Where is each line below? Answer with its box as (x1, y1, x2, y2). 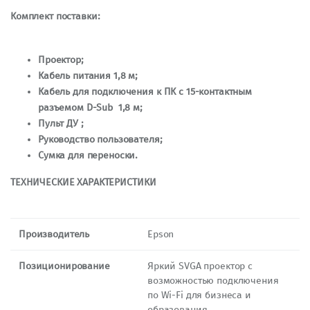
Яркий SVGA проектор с (147, 259, 253, 272)
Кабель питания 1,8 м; (38, 69, 138, 82)
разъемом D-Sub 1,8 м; (38, 101, 143, 113)
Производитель (19, 228, 90, 240)
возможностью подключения (147, 274, 279, 286)
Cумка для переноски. (38, 149, 138, 161)
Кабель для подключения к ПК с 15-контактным (38, 85, 252, 98)
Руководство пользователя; (38, 133, 163, 145)
